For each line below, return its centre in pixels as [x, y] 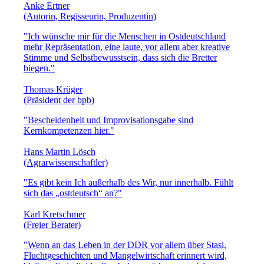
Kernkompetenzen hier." [69, 130]
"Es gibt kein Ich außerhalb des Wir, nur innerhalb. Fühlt [128, 182]
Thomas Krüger [53, 89]
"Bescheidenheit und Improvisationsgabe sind [108, 120]
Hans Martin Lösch [60, 151]
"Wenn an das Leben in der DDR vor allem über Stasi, [125, 245]
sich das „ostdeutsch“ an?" [73, 193]
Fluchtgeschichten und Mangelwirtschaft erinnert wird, [125, 255]
